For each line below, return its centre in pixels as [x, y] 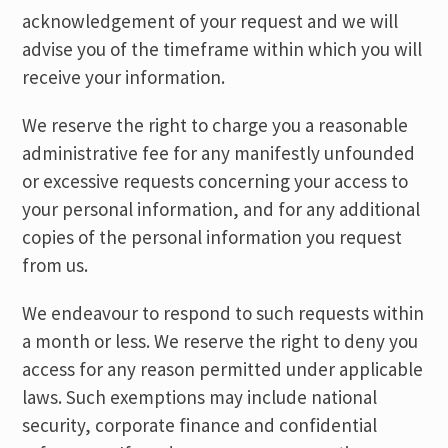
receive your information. [124, 77]
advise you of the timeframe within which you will [222, 49]
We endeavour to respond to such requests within [223, 313]
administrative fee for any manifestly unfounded [219, 153]
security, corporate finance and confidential [200, 425]
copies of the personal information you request [212, 237]
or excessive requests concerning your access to [215, 181]
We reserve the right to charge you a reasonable [215, 125]
